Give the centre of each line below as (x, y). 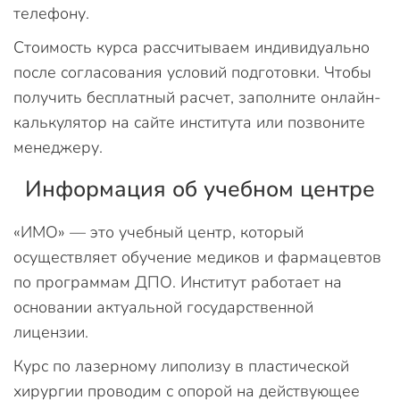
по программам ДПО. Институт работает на (178, 282)
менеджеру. (58, 147)
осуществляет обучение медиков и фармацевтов (197, 257)
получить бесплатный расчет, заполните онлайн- (197, 97)
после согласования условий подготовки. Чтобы (192, 72)
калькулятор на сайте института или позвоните (189, 122)
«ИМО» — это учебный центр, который (158, 232)
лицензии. (53, 332)
